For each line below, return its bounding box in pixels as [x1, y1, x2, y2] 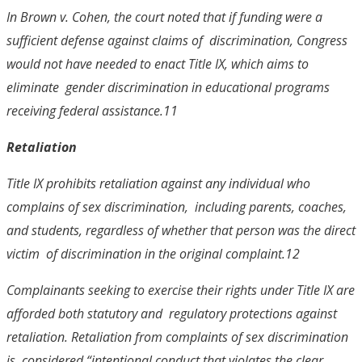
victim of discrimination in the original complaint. [6, 244, 285, 263]
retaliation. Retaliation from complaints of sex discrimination [6, 327, 348, 346]
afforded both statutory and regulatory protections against [6, 304, 337, 322]
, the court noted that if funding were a [107, 7, 322, 26]
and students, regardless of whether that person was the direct [6, 221, 356, 239]
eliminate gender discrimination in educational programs [6, 78, 330, 96]
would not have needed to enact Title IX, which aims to [6, 54, 309, 73]
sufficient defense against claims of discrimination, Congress [6, 31, 347, 49]
